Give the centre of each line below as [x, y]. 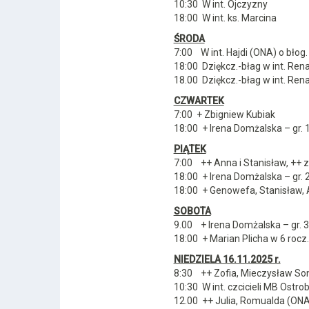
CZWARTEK [199, 101]
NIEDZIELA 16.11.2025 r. [227, 259]
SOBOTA [192, 211]
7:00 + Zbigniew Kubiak [224, 114]
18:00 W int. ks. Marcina [225, 18]
